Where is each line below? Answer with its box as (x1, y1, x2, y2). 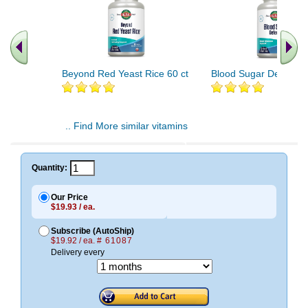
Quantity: (32, 163, 67, 173)
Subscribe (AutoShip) (51, 225, 134, 236)
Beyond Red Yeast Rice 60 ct (62, 67, 188, 79)
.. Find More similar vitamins (65, 120, 188, 131)
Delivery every (51, 247, 104, 257)
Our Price (51, 192, 88, 202)
